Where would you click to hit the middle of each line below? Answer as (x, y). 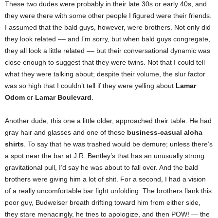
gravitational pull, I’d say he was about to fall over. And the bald (101, 167)
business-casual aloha (165, 132)
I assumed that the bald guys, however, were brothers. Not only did (108, 27)
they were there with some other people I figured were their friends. (108, 16)
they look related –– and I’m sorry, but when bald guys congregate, (108, 39)
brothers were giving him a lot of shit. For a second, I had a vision (105, 179)
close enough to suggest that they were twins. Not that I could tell (105, 62)
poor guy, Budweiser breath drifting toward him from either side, (103, 202)
